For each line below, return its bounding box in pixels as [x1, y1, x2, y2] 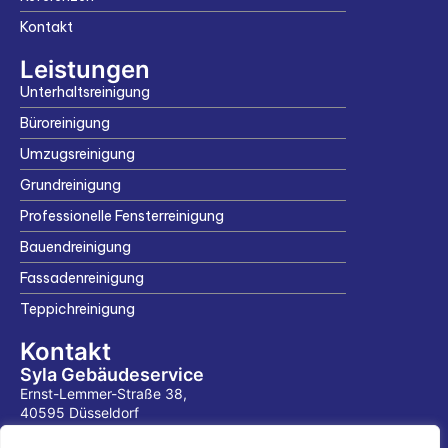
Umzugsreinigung [20, 144, 135, 163]
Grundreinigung [20, 175, 121, 194]
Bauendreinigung [20, 237, 131, 256]
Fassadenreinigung [20, 268, 144, 287]
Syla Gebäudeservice [20, 363, 204, 385]
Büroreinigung [20, 113, 110, 132]
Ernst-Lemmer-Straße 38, [20, 384, 187, 402]
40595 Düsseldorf [20, 403, 139, 421]
